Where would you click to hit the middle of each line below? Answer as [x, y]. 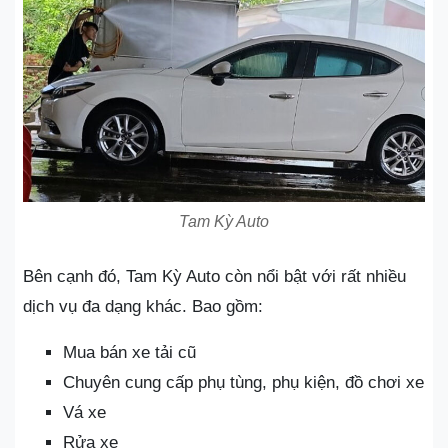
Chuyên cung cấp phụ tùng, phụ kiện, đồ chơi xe [243, 382]
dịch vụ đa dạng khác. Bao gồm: [143, 306]
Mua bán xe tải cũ [129, 352]
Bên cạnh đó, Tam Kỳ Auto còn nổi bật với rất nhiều [214, 276]
